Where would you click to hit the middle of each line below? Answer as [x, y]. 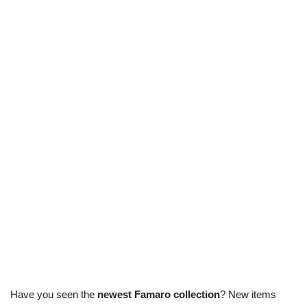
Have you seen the [54, 294]
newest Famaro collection [159, 294]
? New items [248, 294]
